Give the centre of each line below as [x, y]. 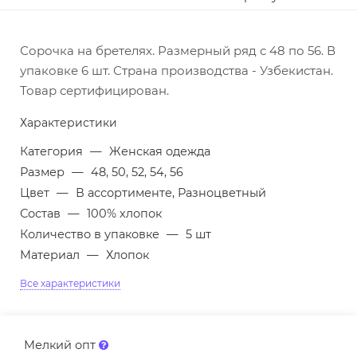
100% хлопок [124, 214]
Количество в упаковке [91, 235]
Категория [53, 152]
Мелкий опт [61, 345]
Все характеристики [70, 284]
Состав [42, 214]
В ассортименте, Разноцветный [171, 193]
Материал [51, 255]
